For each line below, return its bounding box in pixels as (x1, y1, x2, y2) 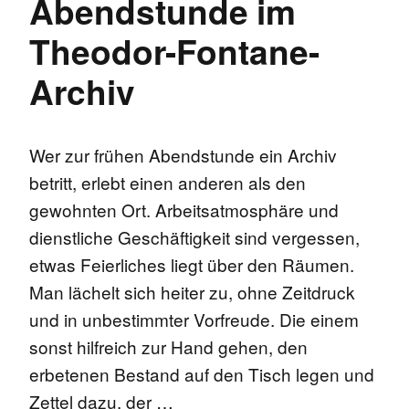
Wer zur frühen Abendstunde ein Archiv (29, 142, 337, 167)
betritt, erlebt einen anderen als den (29, 170, 306, 194)
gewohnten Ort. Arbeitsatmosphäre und (29, 197, 339, 222)
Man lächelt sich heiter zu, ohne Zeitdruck (29, 279, 355, 304)
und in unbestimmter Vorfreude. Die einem (29, 307, 359, 331)
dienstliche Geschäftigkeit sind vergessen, (29, 225, 360, 249)
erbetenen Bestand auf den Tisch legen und (29, 362, 374, 386)
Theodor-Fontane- (29, 26, 320, 75)
